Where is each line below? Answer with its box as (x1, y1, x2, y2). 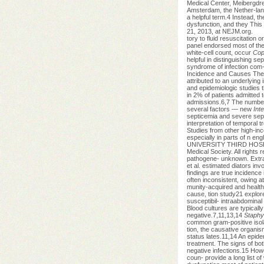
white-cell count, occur (186, 48, 253, 56)
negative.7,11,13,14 (186, 211, 244, 219)
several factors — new (186, 105, 253, 113)
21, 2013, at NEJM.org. (186, 27, 253, 35)
